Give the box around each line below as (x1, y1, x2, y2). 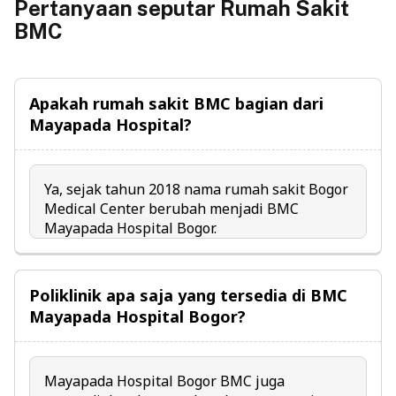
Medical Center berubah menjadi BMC (44, 199, 299, 219)
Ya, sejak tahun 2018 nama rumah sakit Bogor (44, 179, 348, 200)
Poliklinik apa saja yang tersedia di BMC (29, 285, 347, 307)
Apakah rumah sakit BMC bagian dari (29, 93, 324, 115)
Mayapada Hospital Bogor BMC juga (44, 371, 285, 392)
